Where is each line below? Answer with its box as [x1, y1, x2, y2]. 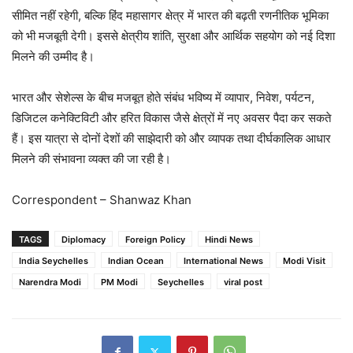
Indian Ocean [108, 255, 164, 267]
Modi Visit [283, 255, 325, 267]
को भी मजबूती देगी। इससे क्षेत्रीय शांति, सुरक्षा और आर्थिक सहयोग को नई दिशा [12, 28, 335, 44]
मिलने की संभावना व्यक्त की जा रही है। [12, 151, 171, 167]
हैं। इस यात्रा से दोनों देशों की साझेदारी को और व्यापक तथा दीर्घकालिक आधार [12, 131, 331, 147]
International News [184, 255, 263, 267]
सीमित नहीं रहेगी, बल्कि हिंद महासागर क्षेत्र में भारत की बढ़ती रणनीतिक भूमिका [12, 8, 329, 24]
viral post [224, 277, 262, 288]
